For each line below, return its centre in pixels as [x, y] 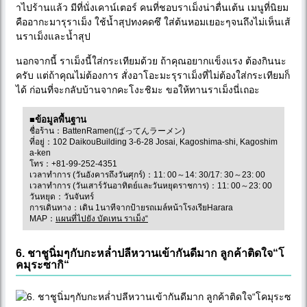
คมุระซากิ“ [42, 265]
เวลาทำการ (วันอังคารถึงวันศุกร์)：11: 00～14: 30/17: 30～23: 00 [147, 174]
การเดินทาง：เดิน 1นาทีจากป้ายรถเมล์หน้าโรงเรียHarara [131, 207]
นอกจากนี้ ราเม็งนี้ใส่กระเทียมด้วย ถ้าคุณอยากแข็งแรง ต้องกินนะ [151, 61]
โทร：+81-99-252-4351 [73, 163]
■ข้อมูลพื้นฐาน [58, 119]
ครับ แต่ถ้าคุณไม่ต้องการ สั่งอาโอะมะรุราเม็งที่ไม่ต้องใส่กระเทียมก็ [153, 75]
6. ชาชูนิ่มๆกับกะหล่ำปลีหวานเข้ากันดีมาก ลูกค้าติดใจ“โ [150, 253]
